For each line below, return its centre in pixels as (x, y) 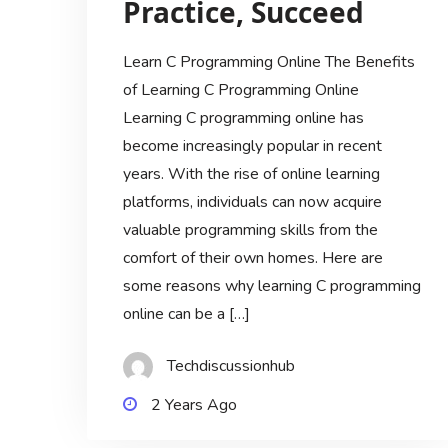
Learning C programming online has (243, 118)
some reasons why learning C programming (271, 286)
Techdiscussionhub (230, 366)
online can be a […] (186, 314)
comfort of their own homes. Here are (252, 258)
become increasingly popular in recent (252, 146)
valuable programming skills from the (250, 230)
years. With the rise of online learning (251, 174)
